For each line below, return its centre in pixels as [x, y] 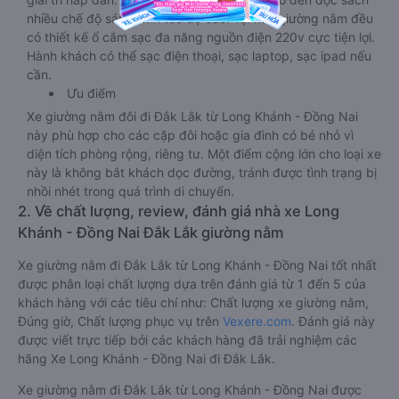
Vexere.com [257, 321]
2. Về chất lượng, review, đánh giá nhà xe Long [179, 211]
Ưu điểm [91, 93]
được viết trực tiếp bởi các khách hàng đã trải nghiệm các [187, 340]
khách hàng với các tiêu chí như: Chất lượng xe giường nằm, [193, 302]
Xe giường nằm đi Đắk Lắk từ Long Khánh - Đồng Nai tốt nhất [197, 265]
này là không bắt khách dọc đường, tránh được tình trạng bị [202, 172]
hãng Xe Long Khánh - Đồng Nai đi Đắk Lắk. [147, 358]
